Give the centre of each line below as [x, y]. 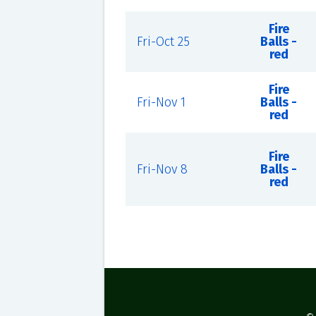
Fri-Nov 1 [161, 102]
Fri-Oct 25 [163, 42]
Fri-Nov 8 [162, 169]
